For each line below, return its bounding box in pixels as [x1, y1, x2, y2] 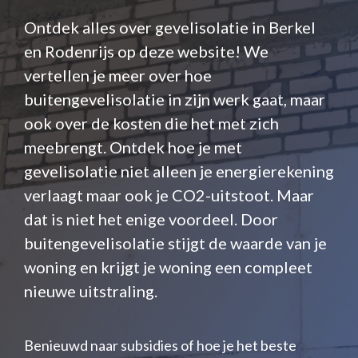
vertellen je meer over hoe [24, 66, 212, 85]
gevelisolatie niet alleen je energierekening [24, 161, 334, 181]
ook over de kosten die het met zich [24, 113, 279, 133]
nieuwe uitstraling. [24, 281, 157, 300]
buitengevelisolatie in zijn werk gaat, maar [24, 89, 325, 109]
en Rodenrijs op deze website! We [24, 42, 268, 61]
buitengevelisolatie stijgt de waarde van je [24, 233, 327, 253]
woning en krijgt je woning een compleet [24, 257, 312, 276]
